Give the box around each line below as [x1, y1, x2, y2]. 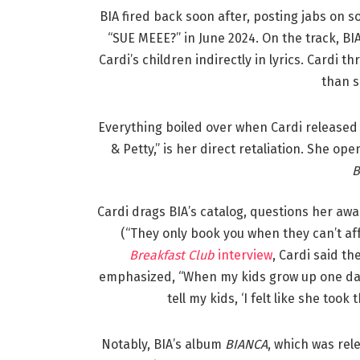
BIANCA [224, 337, 268, 353]
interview [215, 247, 272, 264]
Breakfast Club [129, 247, 215, 264]
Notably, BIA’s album [100, 337, 225, 353]
